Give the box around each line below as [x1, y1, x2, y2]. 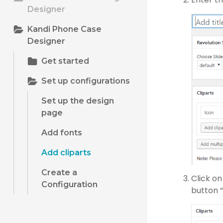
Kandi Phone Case [27, 24, 102, 34]
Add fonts [41, 128, 82, 137]
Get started [41, 56, 90, 66]
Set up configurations [41, 76, 130, 86]
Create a [41, 168, 77, 177]
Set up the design [41, 96, 114, 106]
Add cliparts [41, 148, 91, 157]
